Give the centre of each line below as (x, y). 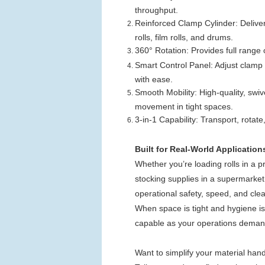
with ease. (154, 79)
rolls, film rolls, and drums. (184, 37)
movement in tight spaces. (184, 106)
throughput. (156, 9)
